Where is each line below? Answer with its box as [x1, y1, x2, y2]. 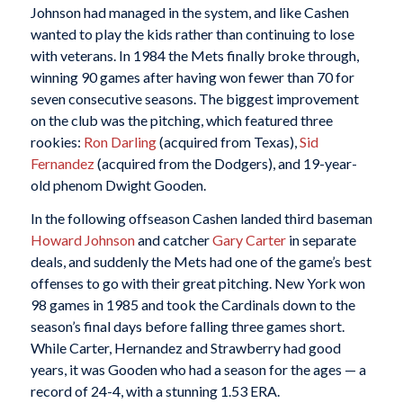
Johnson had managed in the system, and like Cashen [30, 3, 349, 21]
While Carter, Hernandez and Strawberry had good [30, 339, 341, 357]
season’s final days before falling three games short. [30, 318, 345, 336]
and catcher [134, 231, 212, 249]
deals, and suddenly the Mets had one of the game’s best [30, 253, 372, 271]
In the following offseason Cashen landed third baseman [30, 210, 372, 228]
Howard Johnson [30, 231, 135, 249]
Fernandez [30, 154, 94, 172]
